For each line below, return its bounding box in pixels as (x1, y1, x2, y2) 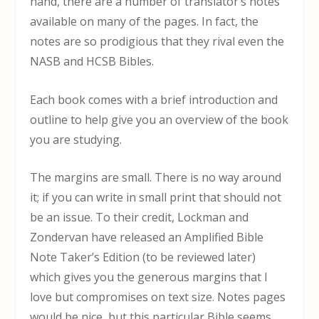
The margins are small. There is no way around (30, 169, 282, 186)
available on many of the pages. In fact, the (30, 13, 259, 29)
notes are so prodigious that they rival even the (30, 33, 285, 49)
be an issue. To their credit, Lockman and (30, 209, 249, 226)
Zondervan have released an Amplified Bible (30, 229, 264, 246)
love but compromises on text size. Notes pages (30, 289, 286, 305)
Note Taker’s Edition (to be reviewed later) (30, 249, 256, 266)
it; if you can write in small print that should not (30, 189, 282, 206)
